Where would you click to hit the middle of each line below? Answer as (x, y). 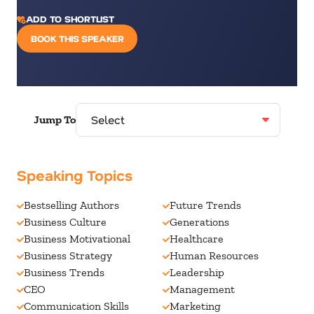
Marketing (195, 306)
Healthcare (197, 239)
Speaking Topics (75, 175)
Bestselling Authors (71, 205)
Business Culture (65, 222)
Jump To (55, 120)
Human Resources (214, 255)
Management (202, 289)
